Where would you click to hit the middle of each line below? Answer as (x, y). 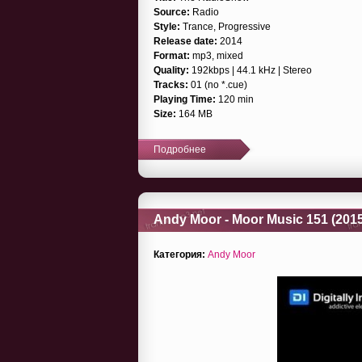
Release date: (185, 41)
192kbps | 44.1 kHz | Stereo (250, 70)
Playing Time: (185, 99)
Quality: (171, 70)
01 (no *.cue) (218, 84)
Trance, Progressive (225, 26)
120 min (235, 99)
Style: (167, 26)
